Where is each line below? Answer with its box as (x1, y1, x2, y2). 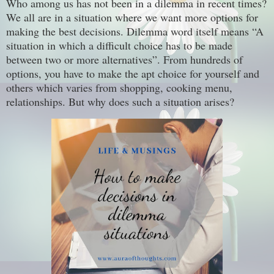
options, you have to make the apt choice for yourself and (6, 65, 259, 81)
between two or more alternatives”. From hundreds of (6, 51, 243, 67)
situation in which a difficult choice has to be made (6, 37, 232, 53)
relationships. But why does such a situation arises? (6, 94, 234, 109)
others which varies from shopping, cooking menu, (6, 80, 232, 95)
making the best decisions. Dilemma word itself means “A (6, 23, 264, 39)
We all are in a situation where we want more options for (6, 9, 258, 24)
